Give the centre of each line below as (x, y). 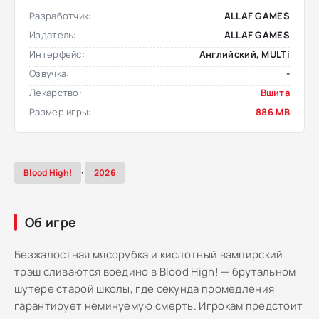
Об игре (51, 222)
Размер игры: (61, 112)
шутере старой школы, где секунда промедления (145, 289)
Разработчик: (61, 16)
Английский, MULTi (244, 54)
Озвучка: (49, 73)
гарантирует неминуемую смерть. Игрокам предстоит (159, 306)
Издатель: (53, 35)
